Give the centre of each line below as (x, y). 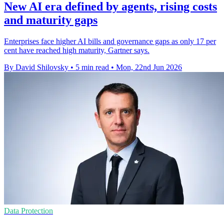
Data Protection (28, 211)
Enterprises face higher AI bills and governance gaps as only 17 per (110, 41)
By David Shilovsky (36, 67)
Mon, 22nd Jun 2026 (149, 67)
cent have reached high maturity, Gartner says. (77, 50)
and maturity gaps (51, 20)
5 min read (92, 67)
